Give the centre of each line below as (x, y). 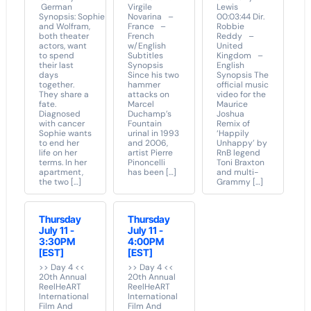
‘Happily (233, 133)
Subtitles (145, 55)
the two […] (60, 182)
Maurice (233, 104)
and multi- (238, 172)
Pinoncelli (146, 162)
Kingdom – (242, 55)
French (141, 36)
